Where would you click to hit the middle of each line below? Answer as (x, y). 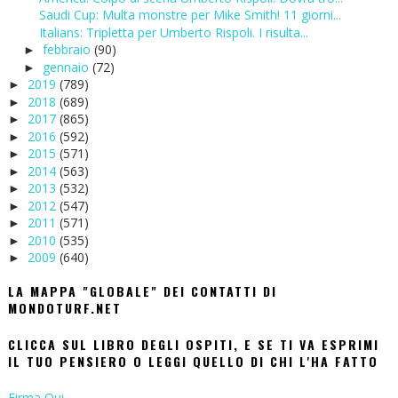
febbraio (68, 50)
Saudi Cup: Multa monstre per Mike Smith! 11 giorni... (190, 15)
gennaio (67, 67)
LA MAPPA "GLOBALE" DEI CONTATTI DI (142, 291)
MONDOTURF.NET (64, 308)
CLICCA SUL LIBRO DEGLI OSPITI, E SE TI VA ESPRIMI (193, 345)
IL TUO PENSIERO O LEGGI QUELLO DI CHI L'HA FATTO (193, 362)
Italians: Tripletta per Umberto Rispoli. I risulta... (173, 32)
